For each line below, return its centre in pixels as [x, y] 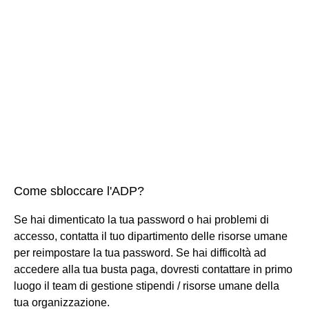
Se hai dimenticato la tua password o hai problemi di [141, 219]
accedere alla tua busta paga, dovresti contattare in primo [153, 269]
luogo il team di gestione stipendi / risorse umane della [147, 286]
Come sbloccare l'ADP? [79, 191]
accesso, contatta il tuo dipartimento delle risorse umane [151, 236]
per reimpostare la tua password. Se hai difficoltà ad [140, 252]
